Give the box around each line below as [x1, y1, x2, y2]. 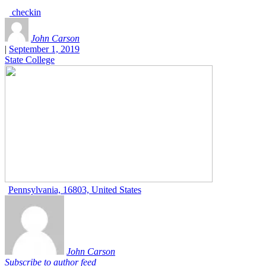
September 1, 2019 [9, 44, 80, 54]
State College [5, 55, 55, 65]
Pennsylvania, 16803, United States [8, 185, 141, 195]
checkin [9, 7, 41, 17]
